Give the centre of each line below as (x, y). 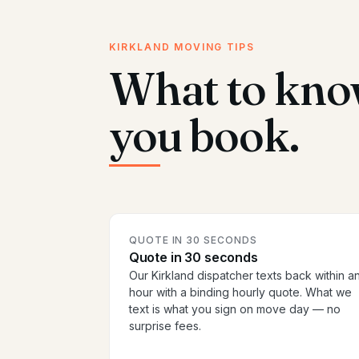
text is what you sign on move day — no (234, 309)
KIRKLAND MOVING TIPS (182, 47)
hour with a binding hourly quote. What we (240, 292)
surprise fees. (165, 326)
